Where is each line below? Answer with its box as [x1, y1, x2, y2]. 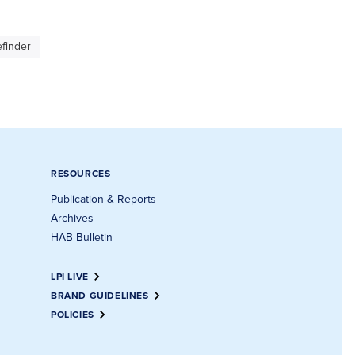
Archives [51, 212, 94, 225]
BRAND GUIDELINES [51, 290, 149, 301]
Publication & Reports [51, 193, 156, 206]
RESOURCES [51, 168, 111, 179]
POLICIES [51, 309, 94, 320]
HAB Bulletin [51, 231, 113, 244]
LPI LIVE [51, 271, 89, 282]
